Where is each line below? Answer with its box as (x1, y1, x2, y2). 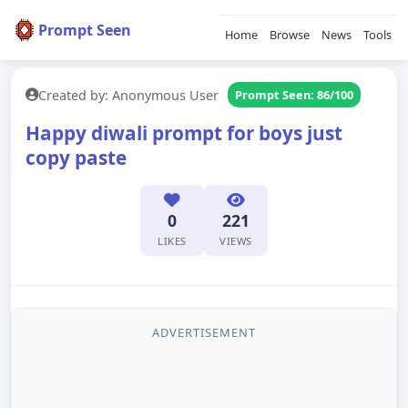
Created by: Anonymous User (38, 86, 219, 104)
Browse (270, 26, 311, 43)
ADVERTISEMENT (152, 324, 256, 341)
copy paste (25, 145, 127, 170)
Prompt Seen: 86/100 (235, 87, 353, 103)
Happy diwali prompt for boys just (25, 120, 342, 146)
